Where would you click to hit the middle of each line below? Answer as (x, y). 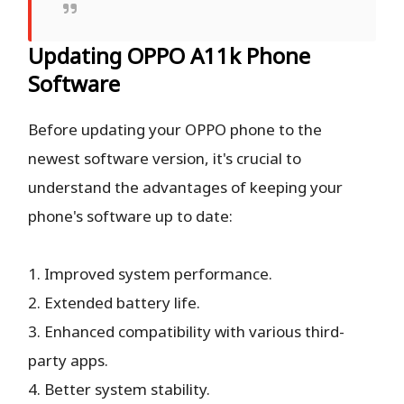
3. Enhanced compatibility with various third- (187, 331)
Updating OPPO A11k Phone (170, 55)
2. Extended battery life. (115, 302)
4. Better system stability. (119, 389)
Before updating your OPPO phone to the (175, 129)
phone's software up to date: (131, 216)
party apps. (69, 360)
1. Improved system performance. (151, 273)
